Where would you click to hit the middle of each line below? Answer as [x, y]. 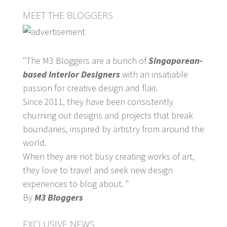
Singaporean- [174, 60]
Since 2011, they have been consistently [98, 101]
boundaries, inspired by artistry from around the [113, 129]
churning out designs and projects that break [108, 115]
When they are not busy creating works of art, [108, 156]
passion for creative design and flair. [90, 88]
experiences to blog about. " [76, 183]
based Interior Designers [72, 74]
